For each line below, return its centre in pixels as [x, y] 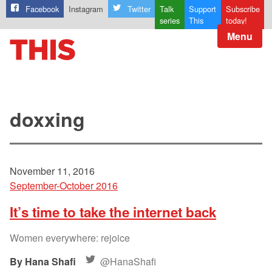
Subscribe [243, 9]
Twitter [139, 9]
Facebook [42, 9]
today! [236, 21]
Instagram [86, 9]
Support [203, 9]
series [169, 21]
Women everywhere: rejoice [70, 238]
